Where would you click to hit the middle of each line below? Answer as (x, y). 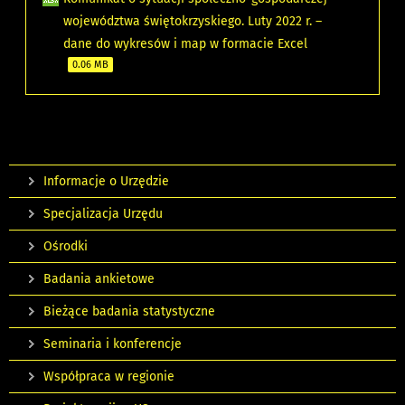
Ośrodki (66, 247)
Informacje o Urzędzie (106, 182)
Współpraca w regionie (109, 377)
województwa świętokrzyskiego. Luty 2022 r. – (193, 22)
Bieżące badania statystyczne (129, 312)
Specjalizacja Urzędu (103, 214)
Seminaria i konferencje (113, 344)
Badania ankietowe (99, 279)
